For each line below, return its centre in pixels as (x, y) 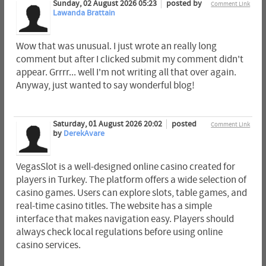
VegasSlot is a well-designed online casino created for (125, 167)
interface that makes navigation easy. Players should (125, 219)
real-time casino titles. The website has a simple (114, 206)
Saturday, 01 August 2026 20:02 (108, 124)
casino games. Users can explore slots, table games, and (131, 193)
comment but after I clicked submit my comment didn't (129, 59)
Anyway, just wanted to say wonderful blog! (105, 85)
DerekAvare (84, 134)
